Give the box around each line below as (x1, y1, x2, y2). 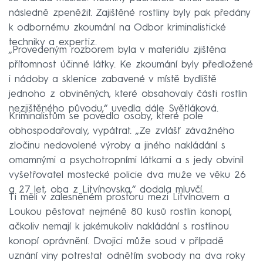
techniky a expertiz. (9, 37, 97, 48)
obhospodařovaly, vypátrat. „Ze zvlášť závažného (9, 126, 235, 136)
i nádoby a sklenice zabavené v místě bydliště (9, 74, 217, 85)
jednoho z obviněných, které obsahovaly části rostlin (9, 89, 247, 99)
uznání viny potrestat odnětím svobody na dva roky (9, 251, 245, 261)
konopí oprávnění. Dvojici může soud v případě (9, 236, 224, 247)
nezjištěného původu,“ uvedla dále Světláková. (9, 103, 218, 114)
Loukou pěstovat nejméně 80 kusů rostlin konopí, (9, 207, 232, 217)
